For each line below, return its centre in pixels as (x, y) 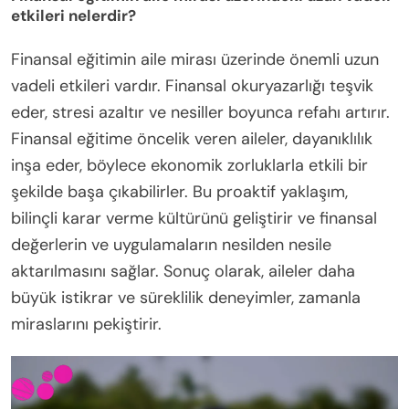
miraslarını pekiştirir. (86, 325)
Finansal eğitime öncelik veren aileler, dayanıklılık (192, 139)
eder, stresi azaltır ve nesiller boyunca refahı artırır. (200, 113)
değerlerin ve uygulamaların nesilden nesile (171, 245)
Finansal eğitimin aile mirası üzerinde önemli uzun (195, 60)
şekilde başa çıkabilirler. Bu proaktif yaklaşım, (179, 192)
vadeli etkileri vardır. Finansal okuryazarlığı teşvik (192, 86)
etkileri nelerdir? (73, 16)
